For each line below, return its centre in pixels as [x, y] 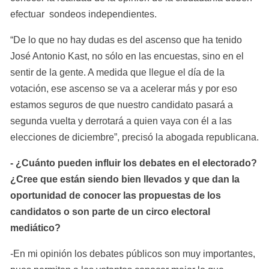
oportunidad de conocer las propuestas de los [116, 195]
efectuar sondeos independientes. [83, 14]
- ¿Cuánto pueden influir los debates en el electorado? [134, 163]
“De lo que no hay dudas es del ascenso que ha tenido [126, 40]
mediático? [35, 228]
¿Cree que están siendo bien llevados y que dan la [125, 179]
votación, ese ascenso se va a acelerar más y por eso [124, 88]
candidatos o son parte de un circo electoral [110, 211]
